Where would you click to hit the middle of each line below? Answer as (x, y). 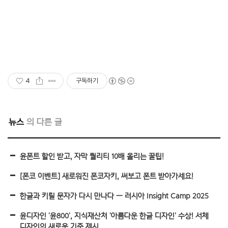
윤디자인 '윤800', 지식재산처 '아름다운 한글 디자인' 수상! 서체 (114, 216)
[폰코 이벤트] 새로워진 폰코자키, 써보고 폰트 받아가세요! (107, 176)
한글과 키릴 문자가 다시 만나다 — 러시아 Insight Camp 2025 (114, 196)
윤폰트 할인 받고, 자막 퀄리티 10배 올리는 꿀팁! (92, 156)
